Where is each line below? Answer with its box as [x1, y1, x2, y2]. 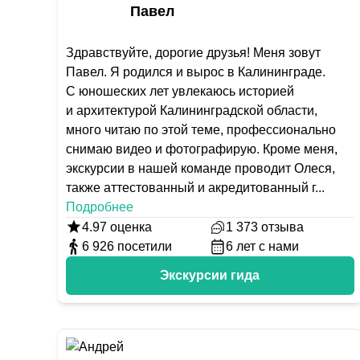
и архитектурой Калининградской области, [66, 104, 317, 117]
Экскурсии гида [160, 268, 260, 282]
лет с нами [236, 239, 300, 253]
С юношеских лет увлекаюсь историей [66, 84, 294, 98]
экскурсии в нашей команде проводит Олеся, [66, 162, 335, 175]
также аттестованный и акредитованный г [66, 181, 315, 194]
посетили [117, 239, 172, 253]
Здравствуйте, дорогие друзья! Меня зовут [66, 46, 321, 59]
